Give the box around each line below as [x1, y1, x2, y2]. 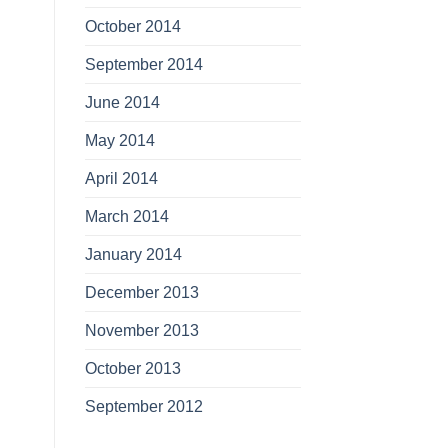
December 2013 [84, 283, 199, 302]
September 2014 [84, 55, 203, 74]
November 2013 [84, 321, 199, 340]
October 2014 [84, 17, 181, 36]
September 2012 [84, 397, 203, 416]
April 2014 [84, 169, 158, 188]
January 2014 [84, 245, 182, 264]
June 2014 [84, 93, 160, 112]
